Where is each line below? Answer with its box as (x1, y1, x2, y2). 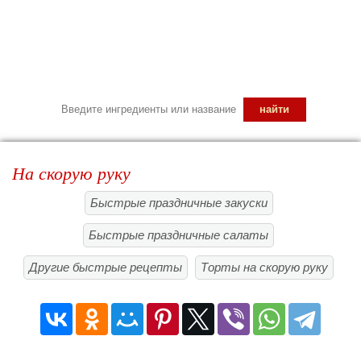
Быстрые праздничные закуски (89, 196, 268, 210)
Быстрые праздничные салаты (89, 228, 268, 242)
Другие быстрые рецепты (29, 260, 182, 274)
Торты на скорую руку (201, 260, 328, 274)
